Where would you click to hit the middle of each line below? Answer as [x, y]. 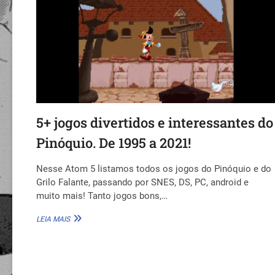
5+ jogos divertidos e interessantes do [155, 123]
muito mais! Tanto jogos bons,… [102, 196]
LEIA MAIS [53, 219]
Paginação [66, 258]
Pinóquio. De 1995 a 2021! [114, 143]
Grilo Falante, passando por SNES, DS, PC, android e [143, 183]
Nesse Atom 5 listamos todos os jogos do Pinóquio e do [154, 169]
